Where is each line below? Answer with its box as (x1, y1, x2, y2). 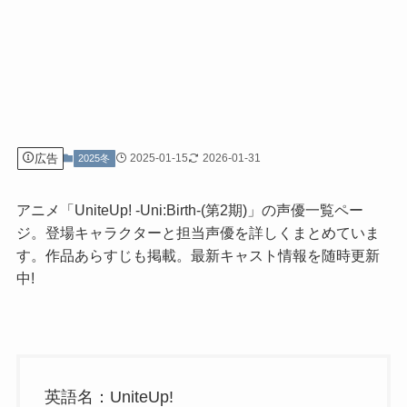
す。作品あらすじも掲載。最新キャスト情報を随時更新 (15, 246, 380, 263)
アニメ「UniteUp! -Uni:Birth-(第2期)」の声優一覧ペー (15, 201, 363, 218)
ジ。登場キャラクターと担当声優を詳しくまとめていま (15, 223, 380, 241)
